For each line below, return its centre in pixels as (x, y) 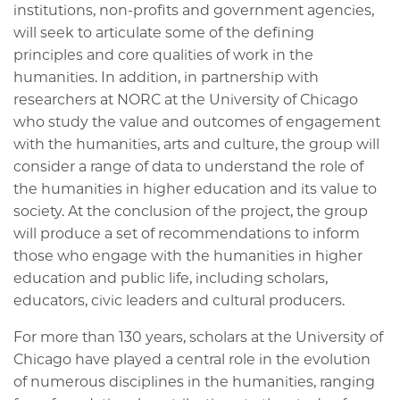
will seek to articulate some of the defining (164, 32)
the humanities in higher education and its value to (195, 188)
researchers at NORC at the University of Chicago (186, 99)
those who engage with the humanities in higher (188, 255)
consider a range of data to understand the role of (188, 166)
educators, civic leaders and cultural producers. (179, 300)
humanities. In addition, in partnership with (166, 77)
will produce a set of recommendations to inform (187, 233)
